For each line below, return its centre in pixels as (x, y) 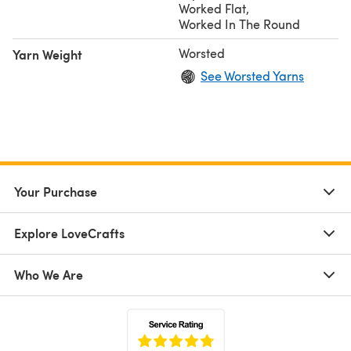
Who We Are (49, 274)
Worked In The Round (239, 24)
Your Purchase (56, 191)
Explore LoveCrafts (69, 233)
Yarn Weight (47, 54)
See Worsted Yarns (252, 75)
